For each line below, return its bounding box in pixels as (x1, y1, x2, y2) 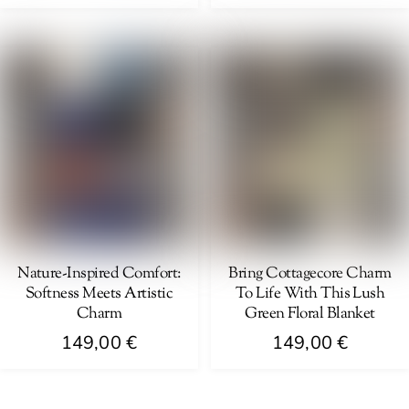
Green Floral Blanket (245, 302, 375, 325)
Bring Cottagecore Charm (228, 262, 392, 285)
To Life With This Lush (235, 282, 385, 305)
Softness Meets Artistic (25, 282, 173, 305)
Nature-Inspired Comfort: (17, 262, 181, 285)
